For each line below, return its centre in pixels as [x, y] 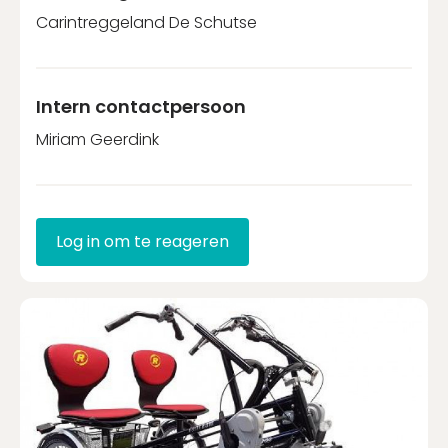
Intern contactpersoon [141, 106]
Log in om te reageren [142, 241]
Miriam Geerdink [97, 139]
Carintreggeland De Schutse [146, 22]
